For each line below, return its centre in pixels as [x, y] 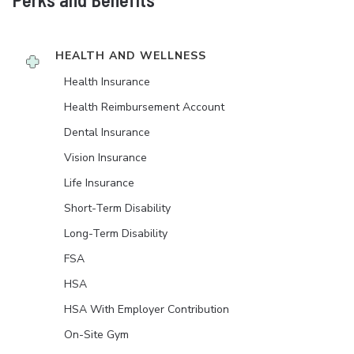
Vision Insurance [105, 158]
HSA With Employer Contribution [147, 310]
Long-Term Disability [116, 234]
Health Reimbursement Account [144, 107]
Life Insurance [99, 183]
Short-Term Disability [117, 209]
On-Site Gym [96, 335]
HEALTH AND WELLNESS [131, 56]
